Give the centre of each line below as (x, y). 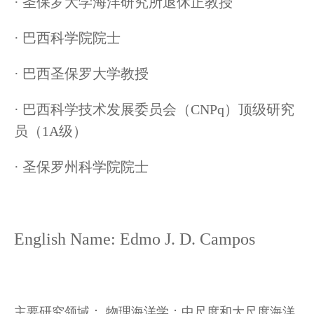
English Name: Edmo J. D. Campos (135, 239)
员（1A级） (50, 131)
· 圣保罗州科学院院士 (81, 167)
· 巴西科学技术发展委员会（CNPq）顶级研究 (154, 110)
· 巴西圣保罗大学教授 (81, 74)
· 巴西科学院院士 (67, 38)
